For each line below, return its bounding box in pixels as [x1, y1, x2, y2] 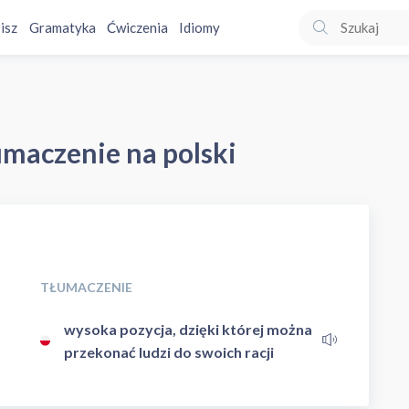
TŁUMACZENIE [40, 278, 132, 295]
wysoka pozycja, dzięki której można [64, 320, 313, 338]
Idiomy [178, 19, 220, 36]
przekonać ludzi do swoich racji [64, 342, 275, 361]
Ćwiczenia [106, 19, 168, 36]
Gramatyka [28, 19, 96, 36]
